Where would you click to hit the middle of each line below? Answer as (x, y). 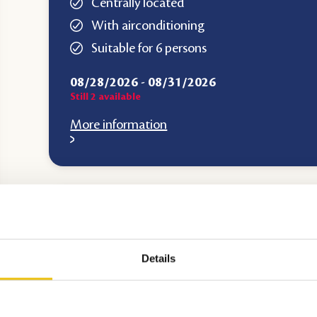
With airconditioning (148, 25)
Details (158, 258)
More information (119, 124)
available (119, 97)
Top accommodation (138, 223)
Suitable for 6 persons (149, 48)
